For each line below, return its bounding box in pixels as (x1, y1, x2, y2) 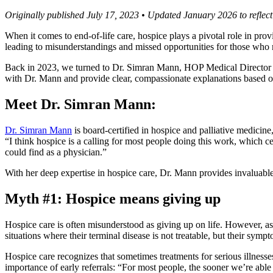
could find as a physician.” (5, 147, 107, 158)
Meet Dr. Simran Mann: (5, 96, 156, 113)
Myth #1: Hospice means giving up (5, 191, 221, 207)
